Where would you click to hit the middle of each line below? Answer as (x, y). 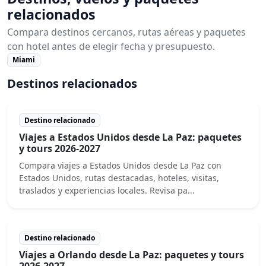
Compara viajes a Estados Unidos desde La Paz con (120, 165)
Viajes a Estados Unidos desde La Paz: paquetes (130, 137)
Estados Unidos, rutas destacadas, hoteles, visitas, (119, 178)
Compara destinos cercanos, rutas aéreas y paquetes (126, 32)
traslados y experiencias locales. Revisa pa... (107, 190)
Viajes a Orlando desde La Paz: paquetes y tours (132, 254)
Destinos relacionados (72, 83)
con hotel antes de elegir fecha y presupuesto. (111, 47)
